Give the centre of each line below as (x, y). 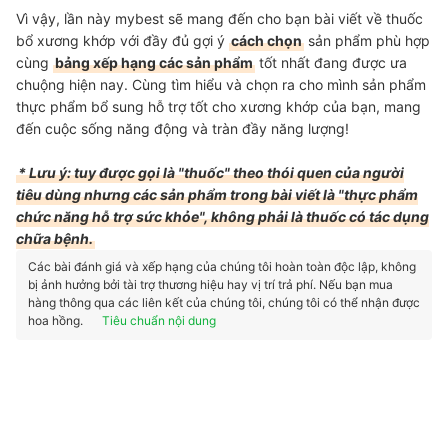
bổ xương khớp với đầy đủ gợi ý (122, 40)
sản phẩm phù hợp (367, 40)
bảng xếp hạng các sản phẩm (154, 62)
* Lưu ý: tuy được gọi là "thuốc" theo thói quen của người (211, 172)
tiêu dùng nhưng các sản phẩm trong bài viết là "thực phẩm (217, 194)
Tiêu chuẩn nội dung (159, 320)
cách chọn (266, 40)
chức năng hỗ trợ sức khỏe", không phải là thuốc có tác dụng (222, 216)
